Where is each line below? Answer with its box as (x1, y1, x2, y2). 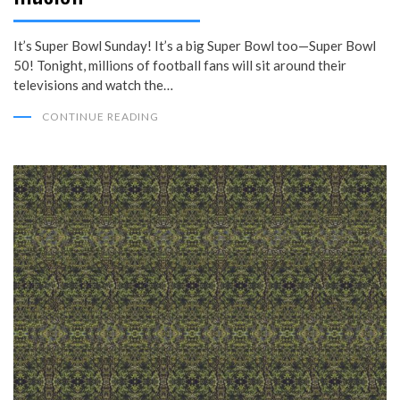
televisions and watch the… (13, 77, 173, 94)
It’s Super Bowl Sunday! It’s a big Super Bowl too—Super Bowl (13, 37, 376, 54)
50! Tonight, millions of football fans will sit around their (13, 57, 346, 74)
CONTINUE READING (42, 110, 159, 124)
